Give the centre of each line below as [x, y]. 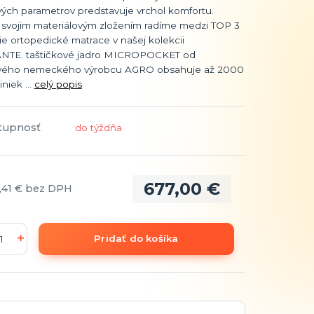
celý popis [58, 84]
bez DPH [48, 189]
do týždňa [98, 127]
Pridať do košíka [136, 239]
